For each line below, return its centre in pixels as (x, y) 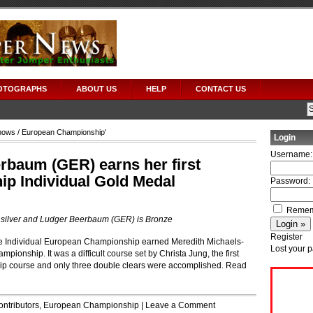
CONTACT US (221, 89)
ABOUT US (96, 89)
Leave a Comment (180, 305)
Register (286, 237)
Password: (290, 181)
